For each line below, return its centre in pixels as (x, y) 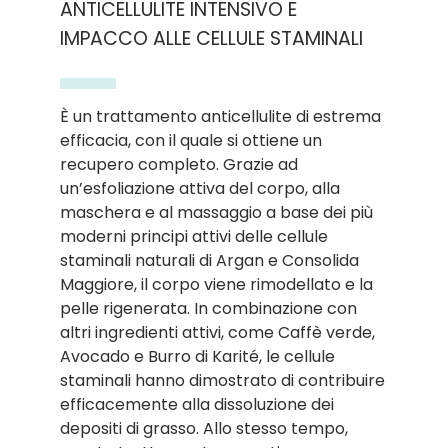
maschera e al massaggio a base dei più (216, 212)
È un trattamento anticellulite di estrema (220, 116)
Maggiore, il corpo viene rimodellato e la (216, 284)
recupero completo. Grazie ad (179, 164)
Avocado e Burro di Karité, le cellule (197, 356)
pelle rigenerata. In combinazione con (208, 308)
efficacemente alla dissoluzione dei (197, 404)
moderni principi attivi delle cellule (194, 236)
